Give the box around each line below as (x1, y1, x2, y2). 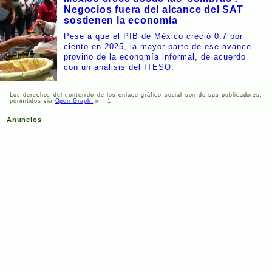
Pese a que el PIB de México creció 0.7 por (64, 32, 243, 41)
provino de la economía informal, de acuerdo (64, 52, 246, 61)
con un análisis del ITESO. (64, 63, 175, 72)
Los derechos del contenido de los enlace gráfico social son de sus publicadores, (10, 92, 262, 98)
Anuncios (6, 115, 42, 123)
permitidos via (10, 98, 55, 104)
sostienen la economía (64, 15, 178, 25)
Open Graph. (55, 98, 93, 104)
